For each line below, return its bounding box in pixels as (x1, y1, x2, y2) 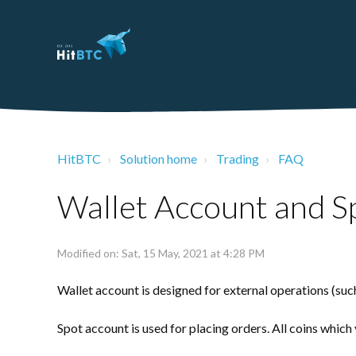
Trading (216, 151, 259, 166)
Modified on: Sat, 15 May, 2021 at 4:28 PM (57, 246, 265, 260)
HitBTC (57, 151, 101, 166)
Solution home (120, 151, 197, 166)
